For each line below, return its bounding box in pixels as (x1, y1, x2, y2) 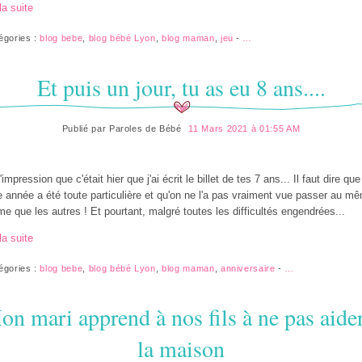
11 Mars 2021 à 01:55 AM (188, 123, 301, 133)
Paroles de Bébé (108, 123, 182, 133)
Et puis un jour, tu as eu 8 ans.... (36, 71, 326, 103)
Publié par (61, 123, 109, 133)
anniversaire (220, 263, 276, 273)
